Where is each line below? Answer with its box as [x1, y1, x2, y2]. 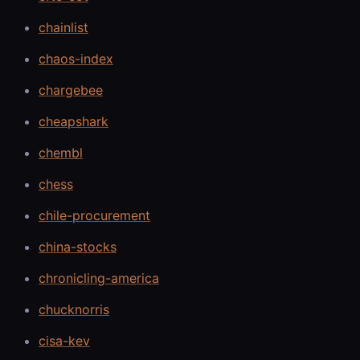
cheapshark [39, 112, 108, 129]
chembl [39, 144, 83, 161]
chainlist [39, 18, 88, 35]
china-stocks [39, 238, 117, 255]
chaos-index [39, 50, 113, 67]
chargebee [39, 81, 103, 98]
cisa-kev [39, 332, 90, 349]
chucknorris [39, 301, 109, 317]
